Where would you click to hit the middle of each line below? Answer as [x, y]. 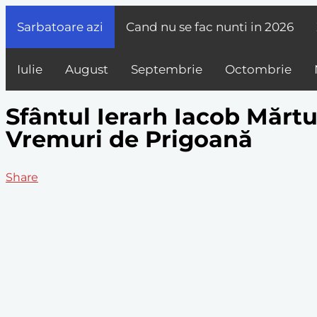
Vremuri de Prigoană [129, 139]
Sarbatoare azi [60, 27]
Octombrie [258, 69]
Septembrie [167, 69]
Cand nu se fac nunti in [195, 27]
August [87, 69]
